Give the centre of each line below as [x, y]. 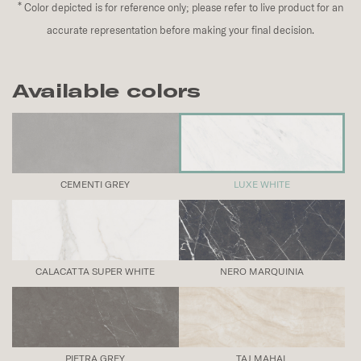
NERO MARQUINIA [261, 271]
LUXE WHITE [261, 184]
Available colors [106, 90]
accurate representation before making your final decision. [180, 30]
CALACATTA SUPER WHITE [95, 271]
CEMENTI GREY [95, 184]
